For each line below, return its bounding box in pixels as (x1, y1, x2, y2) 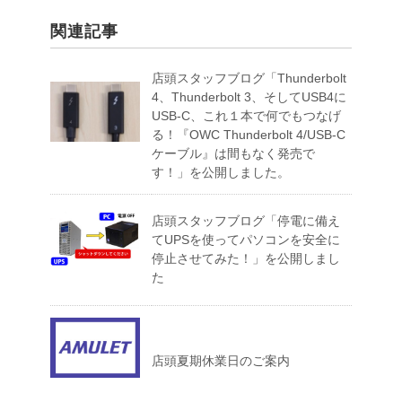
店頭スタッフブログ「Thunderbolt (152, 71, 346, 86)
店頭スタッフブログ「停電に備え (152, 214, 340, 229)
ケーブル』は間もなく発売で (152, 146, 315, 162)
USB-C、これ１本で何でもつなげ (152, 109, 341, 124)
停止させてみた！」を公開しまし (152, 251, 340, 267)
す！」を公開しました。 (152, 165, 290, 180)
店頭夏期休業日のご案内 (152, 354, 290, 369)
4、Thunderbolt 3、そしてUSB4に (152, 90, 346, 105)
